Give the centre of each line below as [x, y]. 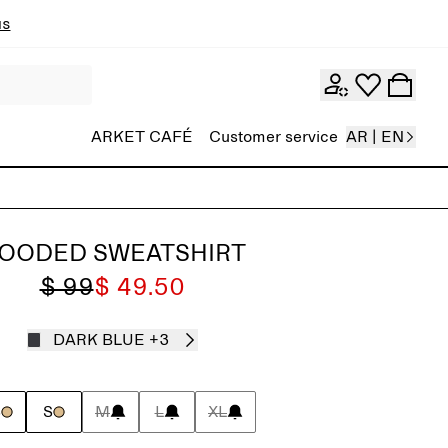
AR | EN [375, 137]
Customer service [273, 137]
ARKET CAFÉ [142, 137]
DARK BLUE [98, 340]
